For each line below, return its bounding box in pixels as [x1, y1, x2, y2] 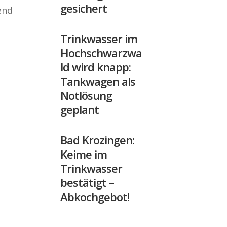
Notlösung [60, 87, 112, 103]
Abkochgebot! [60, 188, 130, 204]
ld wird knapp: [60, 59, 131, 74]
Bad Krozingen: [60, 132, 135, 147]
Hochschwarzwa [60, 45, 142, 60]
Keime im [60, 146, 107, 162]
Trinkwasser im [60, 30, 138, 46]
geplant [60, 101, 99, 117]
